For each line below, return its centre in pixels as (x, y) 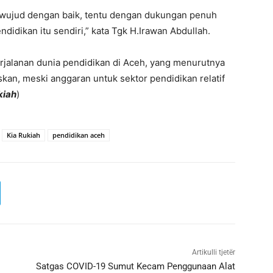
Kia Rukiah (23, 135)
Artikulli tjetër (213, 252)
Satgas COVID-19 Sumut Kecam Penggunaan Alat (135, 266)
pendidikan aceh (79, 135)
